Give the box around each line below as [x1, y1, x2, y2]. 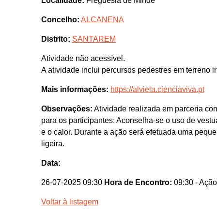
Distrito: [41, 35, 70, 44]
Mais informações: [41, 85, 108, 94]
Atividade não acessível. [41, 54, 125, 63]
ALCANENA [80, 15, 124, 24]
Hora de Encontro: [104, 178, 172, 187]
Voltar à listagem [41, 198, 98, 206]
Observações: [41, 105, 93, 113]
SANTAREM [72, 35, 116, 44]
